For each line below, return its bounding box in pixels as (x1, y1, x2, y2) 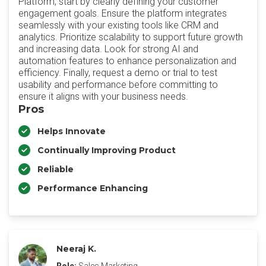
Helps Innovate (37, 126, 106, 137)
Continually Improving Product (37, 145, 176, 156)
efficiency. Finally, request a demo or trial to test (18, 67, 217, 78)
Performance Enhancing (37, 183, 148, 194)
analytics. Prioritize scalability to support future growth (18, 31, 243, 43)
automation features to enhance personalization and (18, 55, 236, 66)
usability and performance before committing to (18, 79, 218, 90)
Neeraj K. (56, 243, 96, 254)
